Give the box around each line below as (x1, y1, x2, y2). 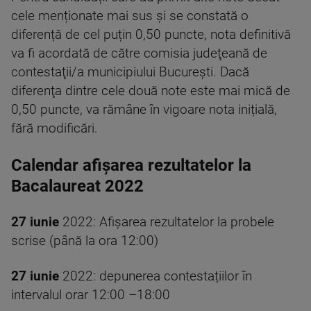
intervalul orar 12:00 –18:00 (11, 287, 170, 303)
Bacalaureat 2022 (11, 176, 144, 196)
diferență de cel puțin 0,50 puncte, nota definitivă (11, 27, 291, 42)
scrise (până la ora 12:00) (11, 233, 158, 249)
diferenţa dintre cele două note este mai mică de (11, 83, 290, 99)
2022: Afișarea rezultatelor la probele (59, 215, 274, 230)
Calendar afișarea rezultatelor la (11, 155, 251, 175)
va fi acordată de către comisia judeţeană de (11, 46, 267, 61)
